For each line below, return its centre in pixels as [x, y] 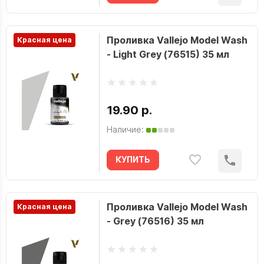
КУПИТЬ [133, 159]
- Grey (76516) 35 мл [155, 221]
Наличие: [125, 129]
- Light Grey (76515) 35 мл [168, 54]
